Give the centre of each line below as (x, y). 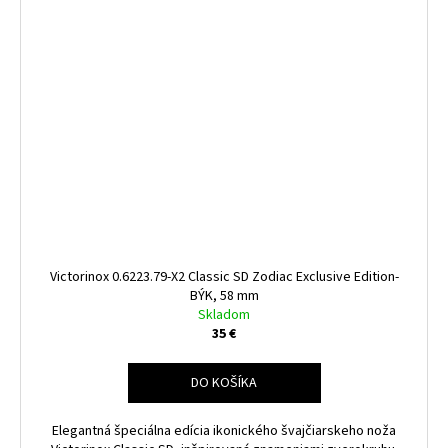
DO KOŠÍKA (224, 383)
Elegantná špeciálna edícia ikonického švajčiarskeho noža (224, 431)
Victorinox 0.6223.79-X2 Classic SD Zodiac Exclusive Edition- (224, 277)
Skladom (224, 315)
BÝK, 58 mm (224, 296)
